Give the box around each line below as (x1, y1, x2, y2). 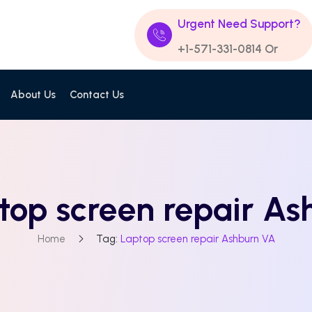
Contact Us (70, 88, 124, 101)
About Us (10, 88, 56, 101)
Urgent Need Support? (178, 16, 301, 31)
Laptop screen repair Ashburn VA (120, 233, 275, 245)
